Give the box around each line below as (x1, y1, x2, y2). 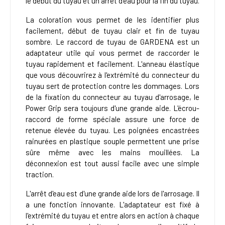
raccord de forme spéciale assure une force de (26, 115, 199, 124)
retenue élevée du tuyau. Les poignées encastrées (26, 126, 199, 135)
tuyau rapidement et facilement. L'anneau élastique (26, 59, 199, 69)
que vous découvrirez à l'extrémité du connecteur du (26, 70, 199, 80)
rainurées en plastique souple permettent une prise (26, 137, 199, 146)
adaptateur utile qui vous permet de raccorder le (26, 48, 199, 58)
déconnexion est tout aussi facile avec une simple (26, 159, 199, 168)
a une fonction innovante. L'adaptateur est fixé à (26, 200, 199, 209)
